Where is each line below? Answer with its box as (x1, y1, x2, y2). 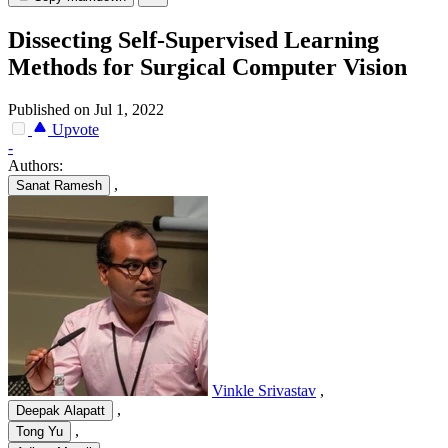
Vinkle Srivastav (212, 382, 316, 400)
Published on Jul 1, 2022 (8, 101, 164, 119)
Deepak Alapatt (16, 403, 105, 419)
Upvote (48, 121, 99, 139)
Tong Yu (16, 424, 63, 440)
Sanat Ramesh (16, 178, 102, 194)
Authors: (8, 157, 63, 175)
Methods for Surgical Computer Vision (8, 54, 407, 81)
